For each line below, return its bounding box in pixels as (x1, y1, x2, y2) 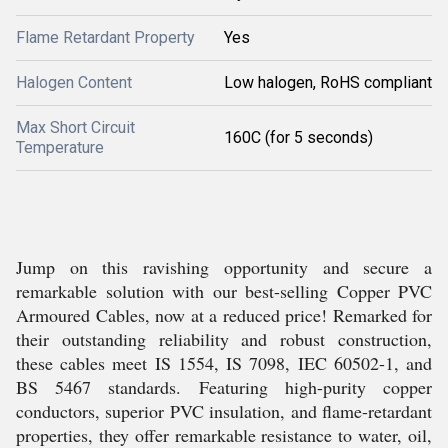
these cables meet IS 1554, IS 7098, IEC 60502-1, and (16, 350, 432, 375)
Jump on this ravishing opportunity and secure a (16, 254, 432, 279)
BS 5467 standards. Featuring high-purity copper (16, 374, 432, 399)
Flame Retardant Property (16, 27, 195, 47)
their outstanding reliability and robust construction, (16, 326, 432, 351)
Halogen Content (16, 72, 132, 92)
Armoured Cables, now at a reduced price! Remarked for (16, 302, 432, 327)
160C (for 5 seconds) (224, 127, 373, 147)
